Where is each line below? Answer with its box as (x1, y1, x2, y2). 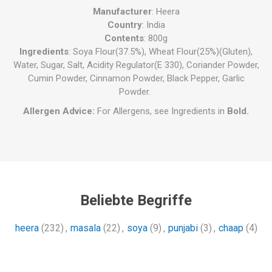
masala (70, 222, 101, 234)
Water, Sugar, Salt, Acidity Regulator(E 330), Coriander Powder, (13, 59, 259, 71)
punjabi (168, 222, 198, 234)
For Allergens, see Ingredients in (95, 106, 227, 117)
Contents (104, 33, 144, 44)
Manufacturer (92, 6, 152, 18)
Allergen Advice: (23, 106, 95, 117)
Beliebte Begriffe (80, 192, 192, 209)
